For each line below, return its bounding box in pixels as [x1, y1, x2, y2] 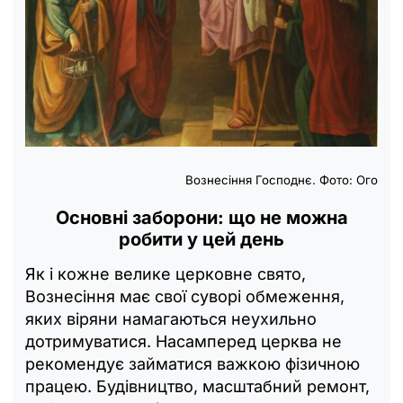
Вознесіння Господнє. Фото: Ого [185, 173, 378, 188]
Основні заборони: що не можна [55, 207, 348, 229]
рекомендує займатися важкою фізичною [25, 354, 360, 374]
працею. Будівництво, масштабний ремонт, [25, 377, 370, 397]
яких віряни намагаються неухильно [25, 309, 317, 329]
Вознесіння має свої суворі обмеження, [25, 287, 345, 307]
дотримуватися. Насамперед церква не [25, 332, 342, 352]
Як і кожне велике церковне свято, [25, 264, 306, 284]
